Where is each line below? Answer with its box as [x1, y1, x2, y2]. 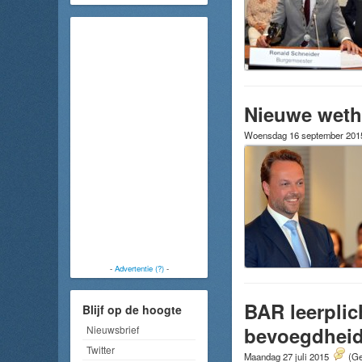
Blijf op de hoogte [82, 301, 182, 318]
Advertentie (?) [114, 262, 164, 274]
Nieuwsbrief [86, 322, 139, 337]
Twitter [86, 343, 115, 357]
